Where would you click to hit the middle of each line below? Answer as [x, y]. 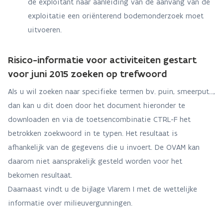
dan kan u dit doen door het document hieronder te [97, 105]
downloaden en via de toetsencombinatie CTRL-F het [99, 119]
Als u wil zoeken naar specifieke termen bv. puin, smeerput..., [111, 91]
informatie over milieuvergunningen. [70, 203]
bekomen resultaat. [41, 175]
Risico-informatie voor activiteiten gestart [102, 60]
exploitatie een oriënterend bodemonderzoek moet [116, 16]
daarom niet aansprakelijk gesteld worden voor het [95, 161]
